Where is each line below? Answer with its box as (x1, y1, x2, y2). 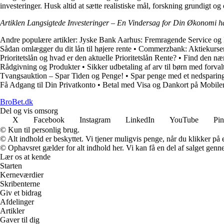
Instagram (79, 115, 110, 124)
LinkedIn (125, 115, 154, 124)
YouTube (169, 115, 198, 124)
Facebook (33, 115, 64, 124)
